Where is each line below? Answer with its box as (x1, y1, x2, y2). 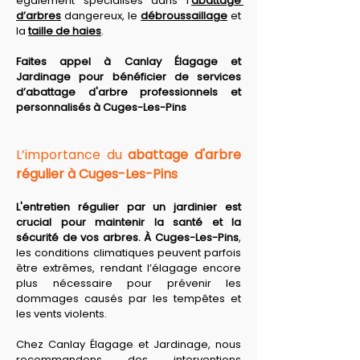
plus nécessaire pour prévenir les (16, 276, 241, 291)
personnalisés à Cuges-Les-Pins (16, 100, 186, 115)
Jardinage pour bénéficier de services (16, 69, 241, 84)
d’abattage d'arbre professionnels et (16, 84, 241, 100)
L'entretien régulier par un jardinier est (16, 199, 241, 215)
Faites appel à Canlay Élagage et (16, 54, 241, 69)
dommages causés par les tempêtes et (16, 291, 241, 306)
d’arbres (16, 8, 61, 23)
